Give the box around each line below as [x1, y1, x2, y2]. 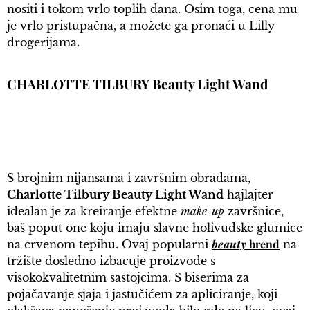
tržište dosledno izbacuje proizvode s [7, 254, 215, 268]
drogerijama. [7, 35, 80, 49]
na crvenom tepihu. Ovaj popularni [7, 237, 212, 252]
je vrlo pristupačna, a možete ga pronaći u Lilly [7, 18, 275, 33]
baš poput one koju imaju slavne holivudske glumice [7, 221, 302, 235]
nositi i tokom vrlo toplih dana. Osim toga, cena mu [7, 1, 298, 16]
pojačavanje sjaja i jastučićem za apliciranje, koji [7, 287, 277, 302]
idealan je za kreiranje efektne [7, 204, 181, 219]
